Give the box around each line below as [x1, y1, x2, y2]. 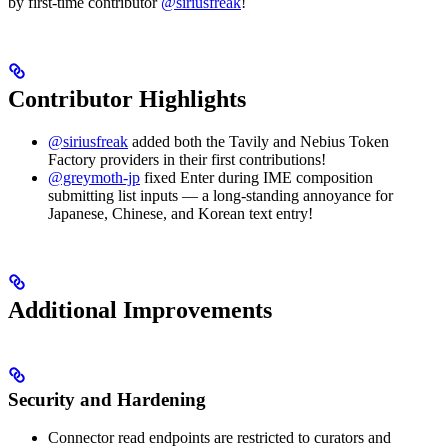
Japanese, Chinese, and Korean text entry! [48, 204, 313, 222]
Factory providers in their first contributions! [48, 150, 326, 168]
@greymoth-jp [48, 168, 140, 186]
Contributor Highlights [8, 85, 246, 112]
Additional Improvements [8, 296, 272, 323]
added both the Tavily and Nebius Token [128, 132, 389, 150]
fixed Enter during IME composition [140, 168, 373, 186]
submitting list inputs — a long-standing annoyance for [48, 186, 393, 204]
